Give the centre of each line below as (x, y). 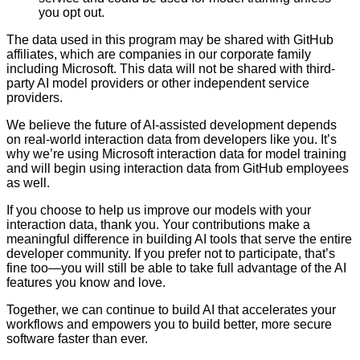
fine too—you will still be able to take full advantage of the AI (176, 268)
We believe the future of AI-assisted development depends (172, 125)
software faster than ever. (77, 338)
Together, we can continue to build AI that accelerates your (171, 309)
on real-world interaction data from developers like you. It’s (172, 139)
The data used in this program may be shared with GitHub (170, 39)
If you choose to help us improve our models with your (159, 210)
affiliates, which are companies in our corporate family (159, 54)
